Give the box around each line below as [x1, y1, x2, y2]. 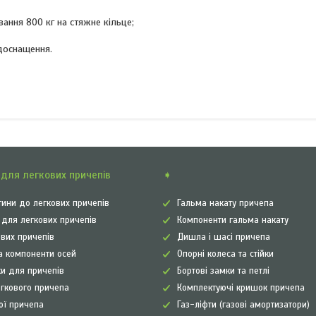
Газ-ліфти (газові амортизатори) [176, 299, 310, 310]
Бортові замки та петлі [176, 265, 269, 276]
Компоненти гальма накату [176, 214, 288, 226]
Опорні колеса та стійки [176, 248, 274, 260]
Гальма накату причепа [176, 197, 274, 209]
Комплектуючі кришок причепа [176, 282, 305, 293]
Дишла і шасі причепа [176, 231, 270, 243]
